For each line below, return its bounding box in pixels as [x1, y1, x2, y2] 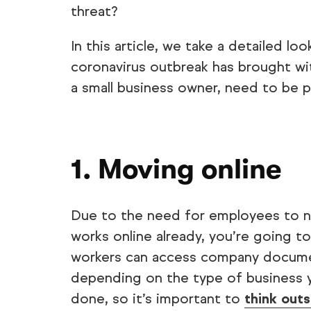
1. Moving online [71, 153, 281, 185]
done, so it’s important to [71, 290, 244, 308]
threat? [71, 3, 118, 20]
